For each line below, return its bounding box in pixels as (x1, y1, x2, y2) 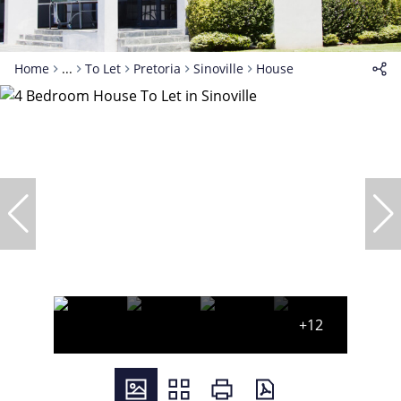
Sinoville (193, 60, 243, 77)
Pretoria (133, 60, 181, 77)
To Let (85, 60, 121, 77)
